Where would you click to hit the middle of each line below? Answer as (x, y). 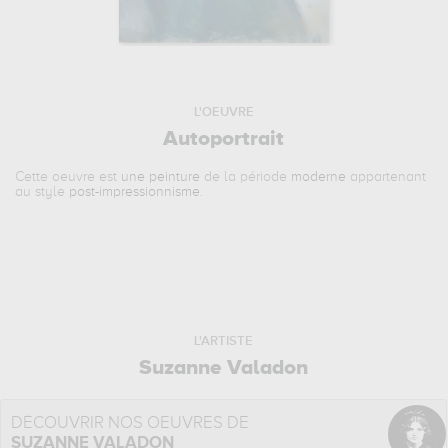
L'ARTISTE (224, 341)
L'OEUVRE (223, 112)
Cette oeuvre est (68, 177)
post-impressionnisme (135, 192)
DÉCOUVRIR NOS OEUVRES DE (130, 423)
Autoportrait (224, 139)
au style (42, 192)
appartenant (386, 177)
